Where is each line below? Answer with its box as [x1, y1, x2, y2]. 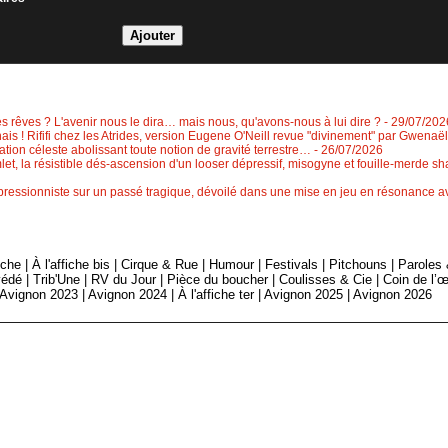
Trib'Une [33, 272, 81, 288]
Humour [209, 257, 255, 273]
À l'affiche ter [178, 287, 255, 303]
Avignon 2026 [353, 287, 433, 303]
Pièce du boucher [167, 272, 269, 288]
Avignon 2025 [264, 287, 344, 303]
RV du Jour [91, 272, 157, 288]
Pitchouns [329, 257, 388, 273]
